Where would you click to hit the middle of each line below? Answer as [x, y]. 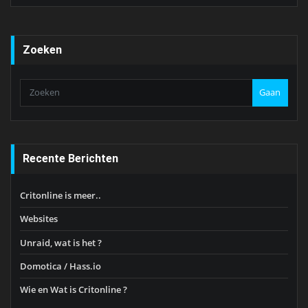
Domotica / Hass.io [60, 266]
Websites [39, 219]
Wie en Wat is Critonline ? [74, 290]
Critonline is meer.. [60, 195]
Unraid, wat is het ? [61, 242]
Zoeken [43, 50]
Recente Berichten [71, 159]
